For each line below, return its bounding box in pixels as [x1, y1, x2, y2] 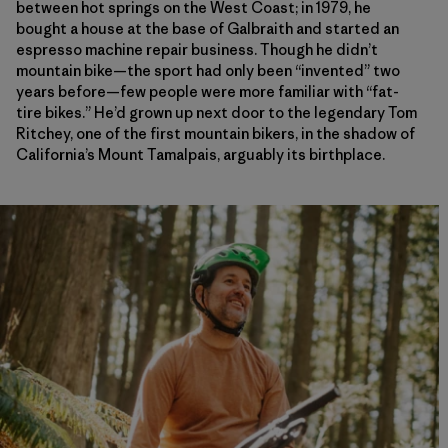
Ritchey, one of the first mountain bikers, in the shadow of [16, 124, 415, 144]
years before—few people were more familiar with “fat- [16, 82, 399, 102]
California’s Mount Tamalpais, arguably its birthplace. [16, 145, 385, 165]
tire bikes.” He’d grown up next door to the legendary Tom [16, 103, 417, 123]
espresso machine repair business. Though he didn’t [16, 40, 378, 60]
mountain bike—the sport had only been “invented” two [16, 61, 400, 81]
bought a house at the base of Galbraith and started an [16, 19, 399, 39]
